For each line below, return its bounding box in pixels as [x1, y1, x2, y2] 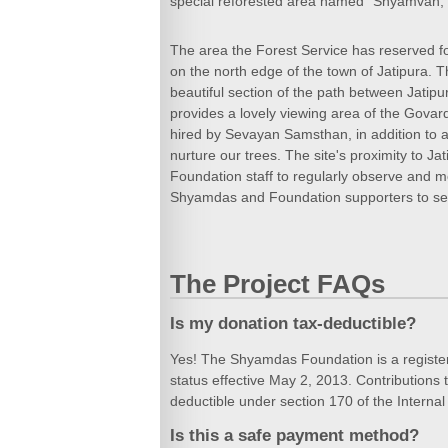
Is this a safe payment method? [170, 426, 419, 446]
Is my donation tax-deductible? [170, 313, 416, 333]
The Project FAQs [170, 269, 385, 300]
